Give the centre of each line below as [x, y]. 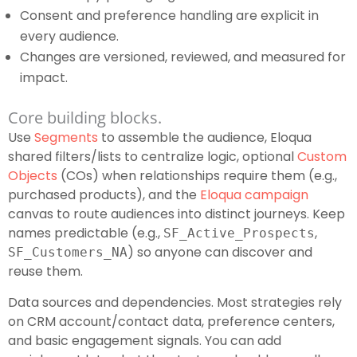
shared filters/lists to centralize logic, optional [153, 157]
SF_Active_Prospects [239, 233]
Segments [66, 138]
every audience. [69, 37]
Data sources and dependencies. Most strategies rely [175, 303]
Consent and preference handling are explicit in [169, 16]
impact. [44, 78]
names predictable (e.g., [86, 233]
